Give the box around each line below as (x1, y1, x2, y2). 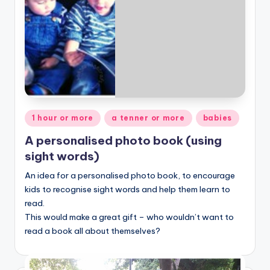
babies (202, 113, 232, 122)
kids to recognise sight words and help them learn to (25, 184, 230, 195)
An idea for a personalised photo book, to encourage (25, 170, 235, 181)
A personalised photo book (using (25, 133, 222, 148)
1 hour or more (32, 113, 94, 122)
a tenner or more (111, 113, 185, 122)
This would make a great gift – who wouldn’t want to (25, 212, 234, 223)
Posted (24, 110, 52, 121)
